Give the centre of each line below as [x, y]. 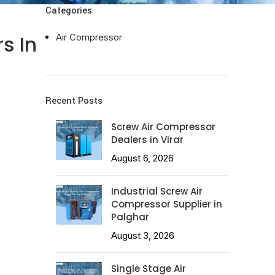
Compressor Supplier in [167, 204]
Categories [69, 11]
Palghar [130, 217]
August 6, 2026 [142, 158]
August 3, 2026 [143, 236]
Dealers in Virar [147, 140]
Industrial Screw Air [157, 192]
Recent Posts [74, 101]
